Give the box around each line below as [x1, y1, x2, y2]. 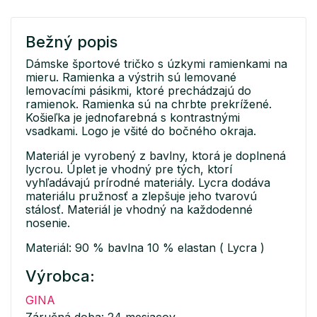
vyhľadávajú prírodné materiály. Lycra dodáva [25, 175, 270, 190]
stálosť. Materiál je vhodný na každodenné [25, 202, 253, 217]
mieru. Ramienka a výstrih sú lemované [25, 70, 236, 85]
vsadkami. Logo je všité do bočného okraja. [25, 124, 256, 139]
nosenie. [25, 216, 70, 231]
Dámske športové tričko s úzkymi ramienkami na [25, 57, 287, 71]
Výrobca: [25, 267, 95, 286]
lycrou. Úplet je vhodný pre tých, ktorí [25, 162, 232, 177]
